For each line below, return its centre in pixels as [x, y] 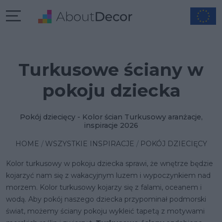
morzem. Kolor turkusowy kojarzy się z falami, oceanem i [104, 187]
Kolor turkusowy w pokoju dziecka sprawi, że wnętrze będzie [110, 164]
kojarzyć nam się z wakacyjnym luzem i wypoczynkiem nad [108, 175]
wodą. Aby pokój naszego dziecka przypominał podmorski [106, 199]
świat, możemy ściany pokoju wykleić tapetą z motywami [105, 211]
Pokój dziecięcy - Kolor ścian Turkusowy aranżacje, [111, 117]
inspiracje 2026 [111, 125]
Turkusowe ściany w [111, 70]
